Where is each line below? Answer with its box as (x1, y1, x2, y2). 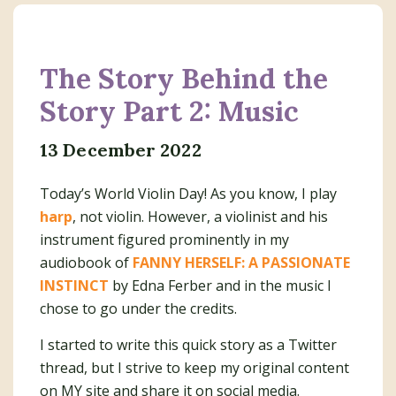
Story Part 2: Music (40, 93, 299, 129)
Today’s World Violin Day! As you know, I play (40, 184, 337, 203)
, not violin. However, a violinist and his (72, 207, 328, 226)
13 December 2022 (40, 139, 202, 161)
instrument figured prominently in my (40, 230, 289, 249)
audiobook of (40, 253, 133, 272)
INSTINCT (40, 276, 109, 295)
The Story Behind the (40, 60, 328, 96)
